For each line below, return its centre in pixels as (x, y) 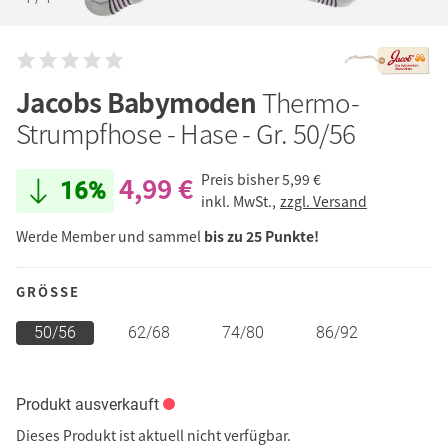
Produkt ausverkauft (87, 404)
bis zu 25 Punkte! (261, 235)
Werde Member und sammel (110, 235)
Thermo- (310, 101)
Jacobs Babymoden (139, 101)
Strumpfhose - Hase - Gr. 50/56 (186, 132)
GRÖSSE (43, 291)
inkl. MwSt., (240, 201)
